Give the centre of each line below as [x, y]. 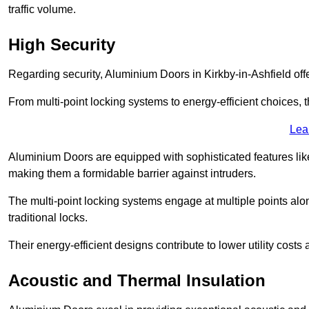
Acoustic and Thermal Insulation [137, 280]
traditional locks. [49, 217]
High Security [62, 44]
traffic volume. [42, 9]
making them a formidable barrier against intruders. [132, 173]
